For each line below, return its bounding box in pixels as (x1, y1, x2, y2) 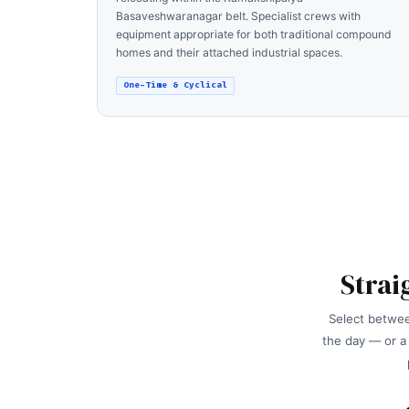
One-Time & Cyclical (123, 79, 228, 91)
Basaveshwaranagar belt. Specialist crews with (116, 9, 361, 24)
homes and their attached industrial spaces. (116, 46, 342, 60)
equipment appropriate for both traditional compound (116, 27, 392, 42)
